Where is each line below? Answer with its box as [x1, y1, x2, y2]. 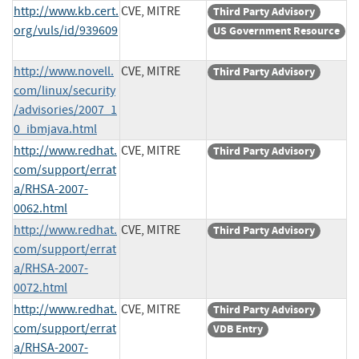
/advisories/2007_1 [14, 101, 117, 118]
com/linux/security [14, 82, 115, 99]
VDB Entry [213, 321, 263, 337]
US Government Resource [213, 22, 340, 38]
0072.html [14, 279, 67, 296]
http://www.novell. [14, 63, 114, 79]
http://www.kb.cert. [14, 2, 119, 19]
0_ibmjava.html [14, 120, 97, 137]
